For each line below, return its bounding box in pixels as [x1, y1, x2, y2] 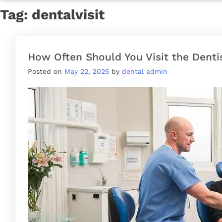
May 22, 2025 [64, 67, 109, 75]
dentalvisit [32, 6, 105, 23]
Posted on [28, 67, 64, 75]
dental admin [122, 67, 167, 75]
